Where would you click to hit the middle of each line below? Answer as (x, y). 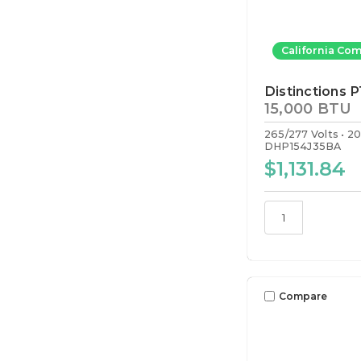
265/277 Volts (301, 134)
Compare (303, 296)
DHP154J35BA (303, 146)
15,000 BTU (308, 108)
